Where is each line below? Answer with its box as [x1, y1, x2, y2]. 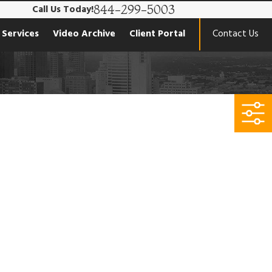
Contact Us [212, 26, 259, 42]
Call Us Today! [32, 2, 94, 18]
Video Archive [53, 26, 116, 42]
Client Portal [129, 26, 186, 42]
